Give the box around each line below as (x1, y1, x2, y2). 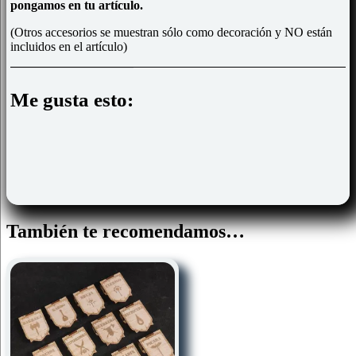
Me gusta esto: (10, 89, 133, 110)
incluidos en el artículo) (10, 40, 127, 53)
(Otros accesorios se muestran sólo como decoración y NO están (10, 25, 332, 39)
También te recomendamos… (6, 220, 245, 242)
